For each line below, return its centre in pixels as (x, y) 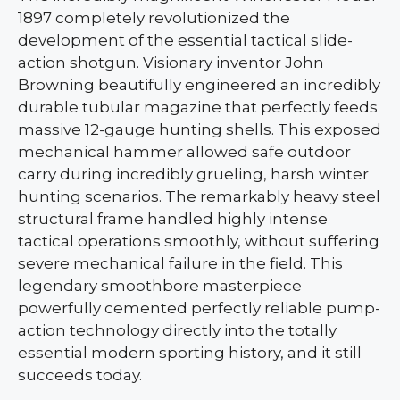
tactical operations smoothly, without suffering (199, 241)
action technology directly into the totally (177, 330)
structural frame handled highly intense (173, 218)
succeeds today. (80, 375)
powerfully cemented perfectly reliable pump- (199, 308)
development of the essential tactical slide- (185, 40)
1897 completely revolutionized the (154, 17)
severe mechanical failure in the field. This (180, 263)
